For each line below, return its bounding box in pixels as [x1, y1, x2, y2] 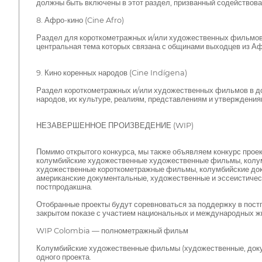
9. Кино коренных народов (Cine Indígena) [36, 68, 187, 77]
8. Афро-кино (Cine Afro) [36, 15, 124, 25]
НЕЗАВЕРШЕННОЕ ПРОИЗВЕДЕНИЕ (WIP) [36, 120, 194, 130]
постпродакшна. [36, 182, 92, 191]
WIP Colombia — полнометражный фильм [36, 226, 188, 235]
